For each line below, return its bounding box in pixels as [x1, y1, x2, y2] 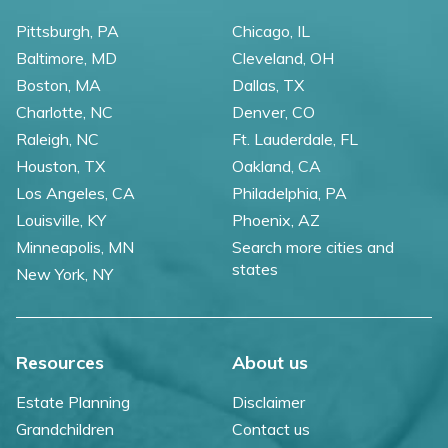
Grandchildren [16, 419, 114, 440]
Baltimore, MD [16, 48, 117, 69]
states [232, 259, 278, 280]
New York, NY [16, 264, 113, 285]
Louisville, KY [16, 210, 106, 231]
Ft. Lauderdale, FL [232, 129, 358, 150]
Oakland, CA [232, 156, 321, 177]
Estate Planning [16, 392, 130, 413]
